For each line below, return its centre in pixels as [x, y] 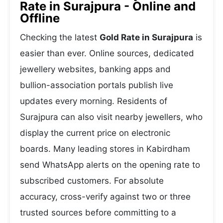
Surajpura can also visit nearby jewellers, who [111, 117]
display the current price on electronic [95, 133]
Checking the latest [60, 37]
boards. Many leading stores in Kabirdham [105, 149]
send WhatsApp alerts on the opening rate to [110, 165]
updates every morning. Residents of [94, 101]
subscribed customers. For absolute [92, 181]
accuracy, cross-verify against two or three [105, 197]
